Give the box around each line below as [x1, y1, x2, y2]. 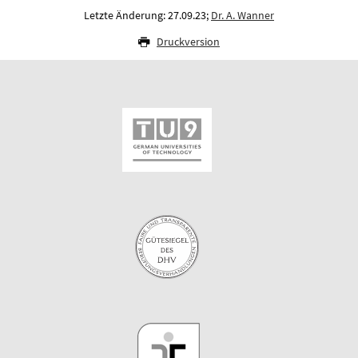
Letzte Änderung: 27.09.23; [84, 7, 211, 22]
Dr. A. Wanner [211, 7, 274, 22]
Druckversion [157, 34, 220, 49]
